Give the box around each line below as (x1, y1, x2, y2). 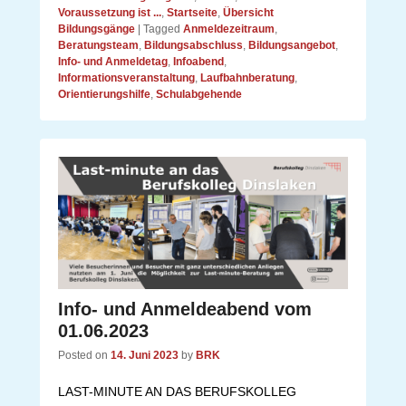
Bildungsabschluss (144, 39, 243, 53)
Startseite (167, 6, 217, 20)
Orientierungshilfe (58, 88, 150, 101)
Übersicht (223, 6, 274, 20)
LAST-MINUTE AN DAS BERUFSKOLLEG (58, 384, 296, 400)
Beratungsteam (58, 39, 139, 53)
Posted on (58, 349, 111, 362)
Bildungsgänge (58, 23, 135, 36)
